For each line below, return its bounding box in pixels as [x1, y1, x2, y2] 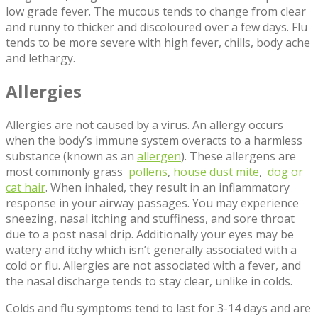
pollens [128, 164, 168, 180]
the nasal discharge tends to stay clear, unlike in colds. [6, 273, 292, 290]
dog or [268, 164, 303, 180]
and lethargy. [6, 50, 75, 66]
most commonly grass [6, 164, 128, 180]
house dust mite [173, 164, 259, 180]
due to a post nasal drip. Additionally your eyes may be [6, 226, 294, 243]
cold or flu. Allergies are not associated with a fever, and [6, 258, 301, 274]
